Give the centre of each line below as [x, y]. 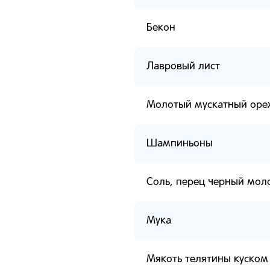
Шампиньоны [180, 144]
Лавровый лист [183, 67]
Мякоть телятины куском [207, 259]
